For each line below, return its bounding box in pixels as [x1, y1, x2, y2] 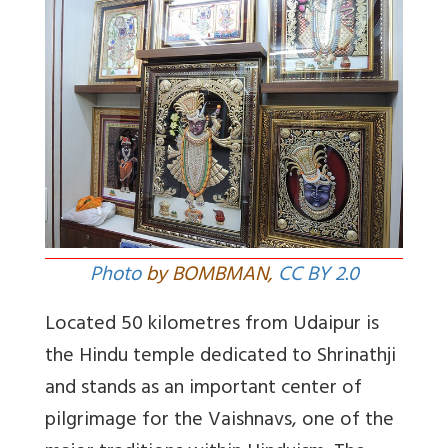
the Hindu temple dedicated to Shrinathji [45, 339, 396, 377]
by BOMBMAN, [140, 258, 278, 296]
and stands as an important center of [45, 371, 362, 409]
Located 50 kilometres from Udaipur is [45, 307, 379, 345]
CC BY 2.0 [277, 258, 359, 296]
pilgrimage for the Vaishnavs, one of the [45, 403, 394, 441]
